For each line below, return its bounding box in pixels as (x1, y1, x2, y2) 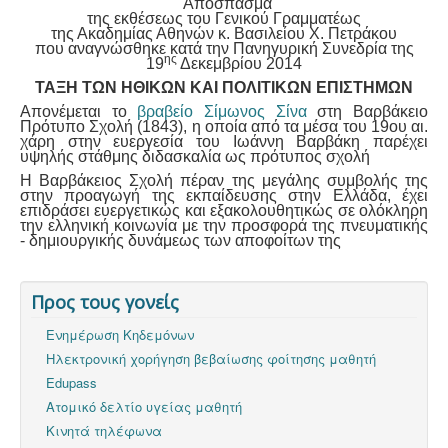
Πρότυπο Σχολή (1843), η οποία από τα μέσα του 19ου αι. (20, 118, 428, 136)
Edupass (46, 373, 97, 393)
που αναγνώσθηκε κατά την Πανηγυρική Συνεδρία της (34, 40, 414, 58)
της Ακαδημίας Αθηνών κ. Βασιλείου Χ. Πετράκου (51, 25, 397, 43)
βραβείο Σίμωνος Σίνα (126, 103, 318, 121)
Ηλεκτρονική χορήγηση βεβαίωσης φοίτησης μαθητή (46, 349, 376, 369)
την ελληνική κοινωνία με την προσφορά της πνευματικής (20, 217, 428, 235)
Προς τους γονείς (31, 290, 179, 315)
